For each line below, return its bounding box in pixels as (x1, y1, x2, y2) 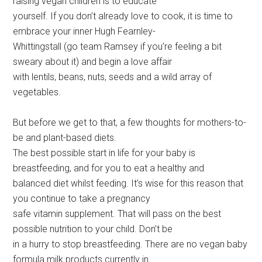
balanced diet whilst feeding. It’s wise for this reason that (13, 178, 244, 189)
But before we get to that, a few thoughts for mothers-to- (13, 117, 247, 129)
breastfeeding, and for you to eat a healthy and (13, 163, 205, 174)
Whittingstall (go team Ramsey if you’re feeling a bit (13, 41, 222, 53)
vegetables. (13, 87, 61, 98)
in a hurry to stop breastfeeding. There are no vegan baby (13, 239, 248, 250)
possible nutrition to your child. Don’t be (13, 223, 173, 235)
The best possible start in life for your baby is (13, 147, 196, 159)
